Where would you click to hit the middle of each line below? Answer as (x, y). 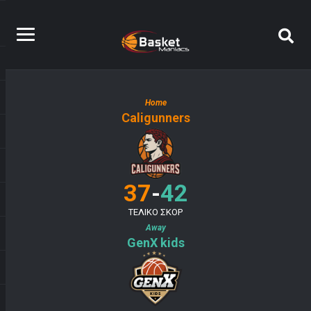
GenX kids (155, 243)
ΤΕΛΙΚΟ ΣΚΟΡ (155, 212)
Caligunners (155, 118)
